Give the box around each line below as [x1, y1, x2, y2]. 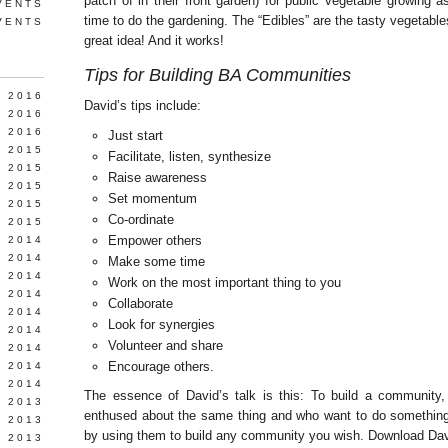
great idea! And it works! [84, 33, 224, 48]
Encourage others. [107, 359, 214, 374]
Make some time [107, 254, 205, 269]
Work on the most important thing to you [107, 275, 341, 290]
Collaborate [107, 296, 173, 311]
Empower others [107, 233, 202, 248]
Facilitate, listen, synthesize [107, 149, 271, 164]
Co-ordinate [107, 212, 174, 227]
